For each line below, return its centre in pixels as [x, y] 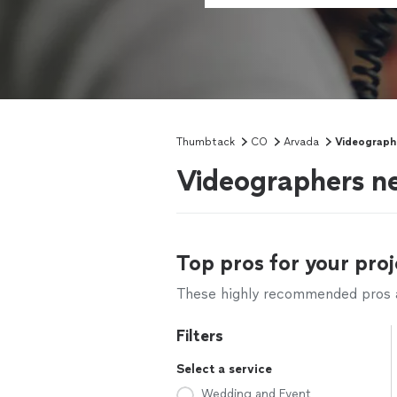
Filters [200, 336]
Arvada [301, 142]
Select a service [224, 369]
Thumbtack [206, 142]
